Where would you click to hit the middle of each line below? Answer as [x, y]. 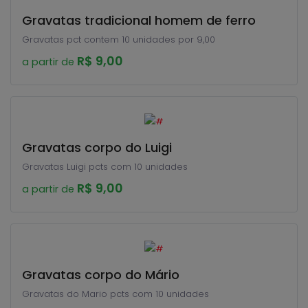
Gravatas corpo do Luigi [97, 147]
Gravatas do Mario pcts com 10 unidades [170, 294]
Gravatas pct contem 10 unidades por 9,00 [119, 40]
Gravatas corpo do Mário [101, 275]
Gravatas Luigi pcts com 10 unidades [105, 167]
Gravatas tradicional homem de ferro [139, 20]
